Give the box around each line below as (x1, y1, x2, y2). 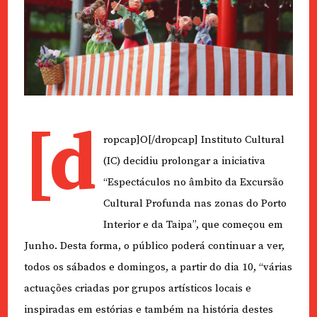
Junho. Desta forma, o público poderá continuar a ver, (23, 239, 284, 253)
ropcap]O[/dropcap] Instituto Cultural (103, 133, 284, 147)
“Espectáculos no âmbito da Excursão (103, 175, 284, 190)
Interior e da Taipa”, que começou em (103, 218, 283, 232)
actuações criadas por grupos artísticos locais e (23, 282, 251, 296)
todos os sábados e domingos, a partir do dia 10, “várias (23, 260, 292, 275)
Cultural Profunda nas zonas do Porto (103, 197, 287, 211)
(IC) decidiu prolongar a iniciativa (103, 154, 265, 168)
